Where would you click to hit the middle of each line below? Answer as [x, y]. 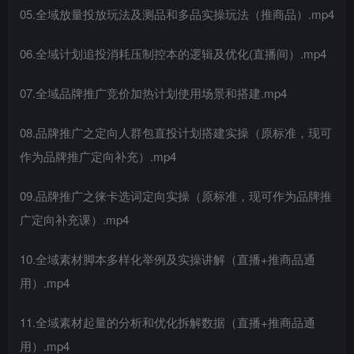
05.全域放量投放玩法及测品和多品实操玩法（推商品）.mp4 [177, 14]
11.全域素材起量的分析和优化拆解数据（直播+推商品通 [168, 322]
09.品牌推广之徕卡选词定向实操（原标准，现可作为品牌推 [176, 196]
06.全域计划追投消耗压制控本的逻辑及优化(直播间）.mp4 [173, 53]
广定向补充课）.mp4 [74, 219]
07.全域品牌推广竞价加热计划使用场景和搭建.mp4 [153, 93]
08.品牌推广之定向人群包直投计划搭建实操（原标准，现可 [176, 132]
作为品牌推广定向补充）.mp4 [98, 156]
